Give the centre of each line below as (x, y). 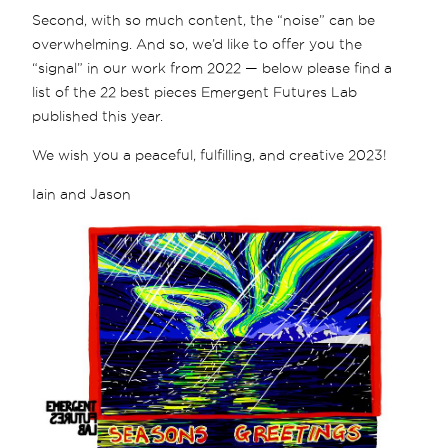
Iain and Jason (82, 194)
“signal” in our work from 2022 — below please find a (212, 68)
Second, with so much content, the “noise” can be (204, 20)
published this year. (98, 116)
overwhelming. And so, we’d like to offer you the (197, 44)
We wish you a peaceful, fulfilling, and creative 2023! (210, 155)
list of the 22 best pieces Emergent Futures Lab (195, 92)
